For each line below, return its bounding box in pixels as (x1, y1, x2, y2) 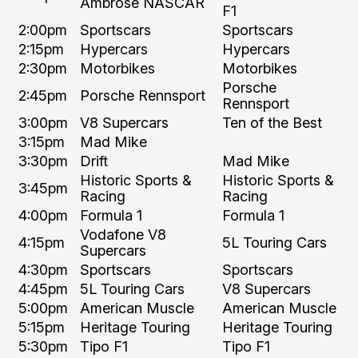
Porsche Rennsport (80, 87, 205, 104)
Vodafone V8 (80, 226, 166, 243)
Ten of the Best (222, 114, 322, 131)
